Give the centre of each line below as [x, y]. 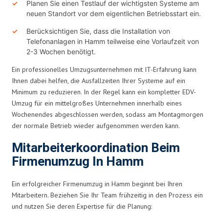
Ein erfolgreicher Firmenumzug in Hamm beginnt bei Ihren [97, 184]
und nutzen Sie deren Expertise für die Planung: [82, 206]
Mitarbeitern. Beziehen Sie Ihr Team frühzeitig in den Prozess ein [107, 195]
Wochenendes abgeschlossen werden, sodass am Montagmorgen [108, 114]
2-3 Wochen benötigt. [61, 51]
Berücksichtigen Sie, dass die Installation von [98, 31]
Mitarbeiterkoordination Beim [96, 148]
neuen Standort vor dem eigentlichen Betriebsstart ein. [114, 13]
